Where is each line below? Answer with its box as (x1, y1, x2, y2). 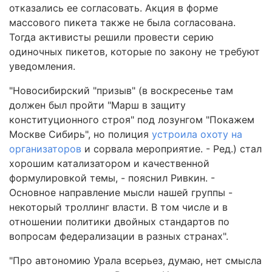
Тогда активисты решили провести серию (9, 31, 214, 43)
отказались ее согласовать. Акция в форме (9, 2, 218, 14)
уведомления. (9, 60, 75, 72)
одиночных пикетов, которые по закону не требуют (9, 46, 260, 58)
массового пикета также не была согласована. (9, 16, 236, 29)
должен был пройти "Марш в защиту (9, 99, 186, 111)
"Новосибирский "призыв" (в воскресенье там (9, 84, 233, 97)
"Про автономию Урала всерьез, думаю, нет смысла (9, 254, 262, 267)
